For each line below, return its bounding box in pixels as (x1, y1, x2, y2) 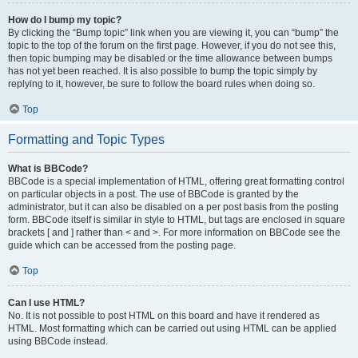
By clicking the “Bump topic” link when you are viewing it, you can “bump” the (8, 27, 339, 38)
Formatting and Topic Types (8, 133, 165, 146)
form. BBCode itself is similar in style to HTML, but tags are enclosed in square (8, 214, 345, 225)
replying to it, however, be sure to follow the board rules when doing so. (8, 78, 315, 89)
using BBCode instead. (8, 336, 108, 347)
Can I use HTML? (8, 297, 85, 308)
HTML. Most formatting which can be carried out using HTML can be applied (8, 323, 336, 334)
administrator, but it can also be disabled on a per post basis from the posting (8, 201, 339, 213)
